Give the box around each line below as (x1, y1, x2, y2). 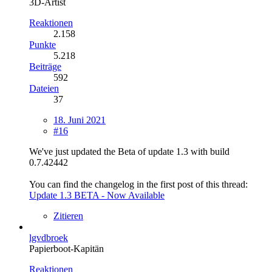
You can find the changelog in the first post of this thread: (29, 178, 248, 189)
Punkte (29, 39, 56, 50)
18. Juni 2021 (53, 114, 106, 125)
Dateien (29, 83, 59, 93)
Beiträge (29, 61, 61, 72)
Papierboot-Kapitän (29, 243, 104, 254)
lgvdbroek (29, 232, 68, 243)
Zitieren (53, 210, 83, 221)
